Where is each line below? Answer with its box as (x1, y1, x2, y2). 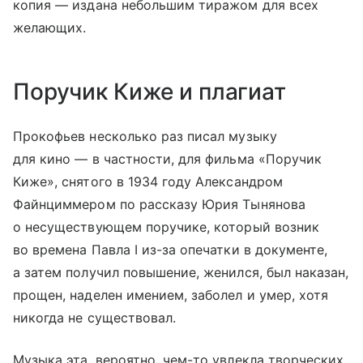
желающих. (13, 19, 87, 36)
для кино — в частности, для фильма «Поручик (13, 151, 322, 168)
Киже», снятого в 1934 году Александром (13, 173, 283, 190)
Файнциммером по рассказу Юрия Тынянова (13, 196, 305, 213)
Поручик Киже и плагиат (13, 78, 286, 106)
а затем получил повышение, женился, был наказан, (13, 264, 349, 281)
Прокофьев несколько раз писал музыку (13, 128, 277, 145)
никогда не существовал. (13, 310, 177, 327)
